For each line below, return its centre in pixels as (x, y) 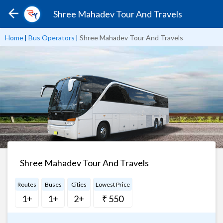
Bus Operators (52, 38)
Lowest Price (113, 184)
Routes (27, 184)
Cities (79, 184)
